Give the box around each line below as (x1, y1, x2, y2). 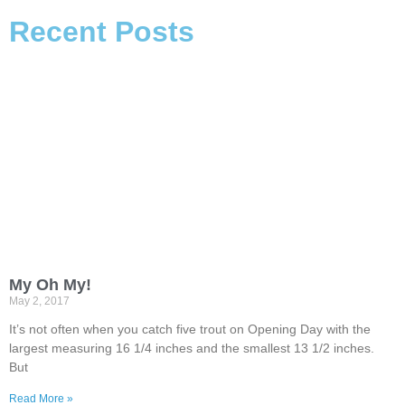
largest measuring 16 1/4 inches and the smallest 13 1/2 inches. (9, 340, 374, 355)
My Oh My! (9, 275, 91, 294)
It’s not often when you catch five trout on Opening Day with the (9, 321, 371, 336)
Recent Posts (9, 14, 194, 48)
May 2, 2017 (9, 294, 70, 307)
